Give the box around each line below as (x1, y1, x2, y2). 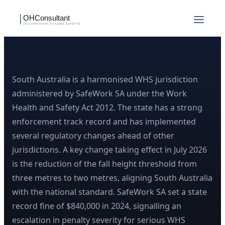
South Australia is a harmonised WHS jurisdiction (12, 74, 198, 85)
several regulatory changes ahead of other (12, 130, 174, 142)
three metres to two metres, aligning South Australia (12, 172, 212, 184)
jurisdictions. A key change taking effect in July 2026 (12, 144, 207, 156)
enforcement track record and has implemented (12, 116, 196, 128)
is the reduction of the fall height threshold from (12, 158, 197, 170)
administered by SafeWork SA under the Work (12, 88, 187, 99)
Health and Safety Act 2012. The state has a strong (12, 102, 202, 114)
